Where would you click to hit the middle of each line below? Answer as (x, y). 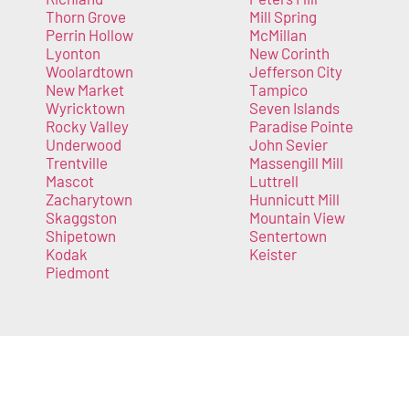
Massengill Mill (296, 163)
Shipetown (81, 236)
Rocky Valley (87, 126)
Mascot (70, 181)
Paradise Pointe (301, 126)
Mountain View (297, 218)
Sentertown (288, 236)
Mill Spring (283, 17)
